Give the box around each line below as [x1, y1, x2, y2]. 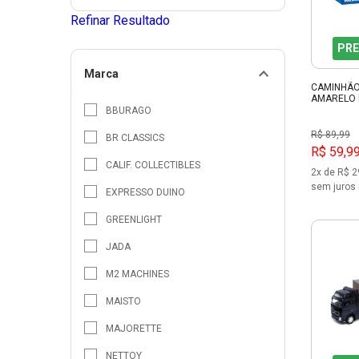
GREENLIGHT [106, 213, 162, 225]
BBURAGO [106, 104, 151, 116]
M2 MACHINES [106, 268, 169, 280]
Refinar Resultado [71, 12, 170, 28]
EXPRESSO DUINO [106, 186, 185, 198]
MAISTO [106, 295, 141, 307]
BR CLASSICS [106, 131, 164, 143]
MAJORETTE [106, 322, 162, 334]
